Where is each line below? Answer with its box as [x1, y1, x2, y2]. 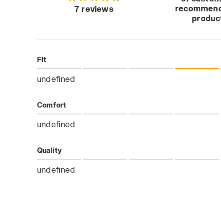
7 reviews [74, 4, 113, 13]
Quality [37, 146, 62, 154]
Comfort [37, 101, 67, 109]
